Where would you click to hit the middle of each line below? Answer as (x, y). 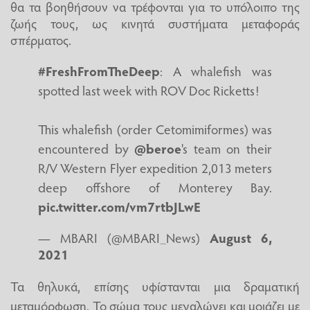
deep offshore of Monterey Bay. (155, 187)
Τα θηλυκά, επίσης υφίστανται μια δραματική (155, 285)
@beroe (158, 148)
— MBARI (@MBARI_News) (124, 238)
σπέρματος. (41, 39)
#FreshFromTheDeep (99, 71)
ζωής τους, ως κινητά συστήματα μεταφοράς (155, 22)
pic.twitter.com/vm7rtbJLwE (119, 207)
